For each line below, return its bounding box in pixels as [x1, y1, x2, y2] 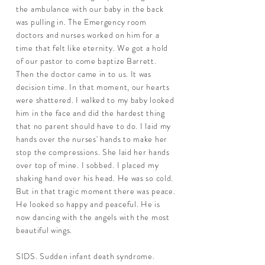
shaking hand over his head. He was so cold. [16, 172, 174, 184]
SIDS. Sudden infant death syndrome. [16, 250, 155, 262]
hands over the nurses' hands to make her [16, 133, 167, 145]
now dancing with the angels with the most [16, 211, 170, 223]
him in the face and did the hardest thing [16, 107, 165, 119]
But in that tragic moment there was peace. [16, 185, 176, 197]
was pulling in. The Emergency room [16, 16, 147, 28]
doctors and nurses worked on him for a [16, 29, 160, 41]
